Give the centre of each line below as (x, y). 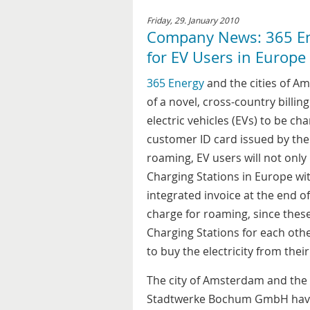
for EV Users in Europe (226, 57)
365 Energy (175, 83)
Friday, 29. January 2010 (193, 20)
